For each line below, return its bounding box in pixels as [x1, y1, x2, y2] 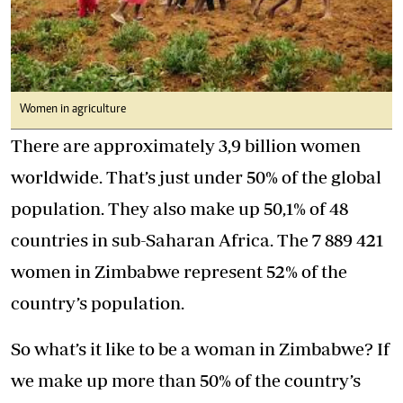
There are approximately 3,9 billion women [11, 135, 361, 157]
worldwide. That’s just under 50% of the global [11, 166, 381, 188]
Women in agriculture [20, 103, 126, 117]
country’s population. [11, 292, 184, 314]
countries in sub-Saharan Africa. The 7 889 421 [11, 229, 383, 251]
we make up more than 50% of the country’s [11, 370, 361, 391]
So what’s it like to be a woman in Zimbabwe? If [11, 338, 390, 360]
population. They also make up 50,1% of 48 [11, 198, 348, 219]
